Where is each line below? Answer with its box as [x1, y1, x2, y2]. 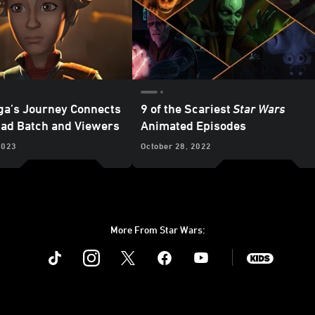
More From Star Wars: [110, 224, 205, 236]
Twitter [128, 241, 163, 255]
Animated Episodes [141, 118, 246, 133]
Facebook [165, 241, 211, 255]
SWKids [260, 241, 297, 255]
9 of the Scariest [141, 101, 233, 116]
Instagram [91, 241, 141, 255]
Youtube [201, 241, 241, 255]
